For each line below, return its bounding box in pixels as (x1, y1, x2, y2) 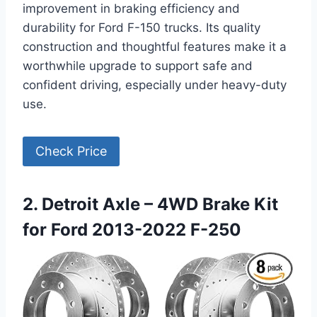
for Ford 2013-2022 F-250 (23, 219, 241, 241)
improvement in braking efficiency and (23, 1, 240, 16)
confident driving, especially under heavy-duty (23, 78, 287, 93)
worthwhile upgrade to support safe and (23, 59, 253, 74)
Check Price (35, 144, 107, 159)
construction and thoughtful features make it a (23, 40, 287, 54)
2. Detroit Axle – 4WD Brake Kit (23, 194, 278, 215)
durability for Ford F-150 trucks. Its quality (23, 21, 260, 35)
